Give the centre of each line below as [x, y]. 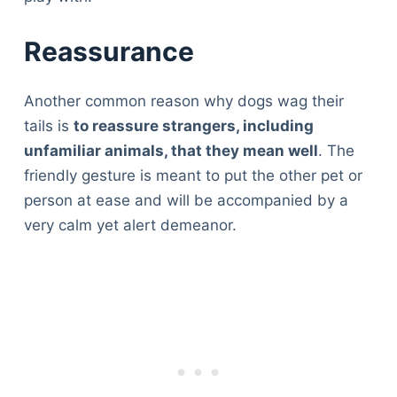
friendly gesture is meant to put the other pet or [193, 175]
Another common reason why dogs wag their [183, 101]
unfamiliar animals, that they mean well [171, 150]
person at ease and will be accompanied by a [186, 200]
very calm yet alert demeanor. [130, 225]
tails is [48, 125]
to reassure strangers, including [193, 125]
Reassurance [109, 51]
